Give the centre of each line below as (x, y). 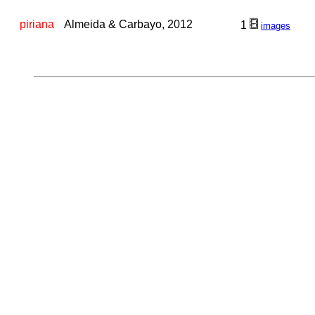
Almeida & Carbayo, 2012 (128, 25)
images (276, 26)
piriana (37, 25)
